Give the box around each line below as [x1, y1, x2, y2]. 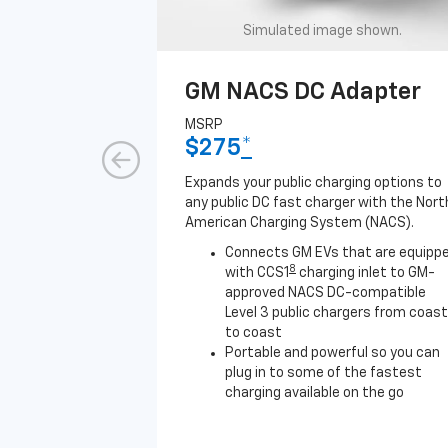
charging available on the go [225, 386, 404, 400]
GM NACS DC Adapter [185, 80, 421, 104]
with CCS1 [225, 266, 289, 280]
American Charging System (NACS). [185, 216, 414, 230]
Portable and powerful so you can [225, 346, 440, 360]
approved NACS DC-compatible [225, 286, 426, 300]
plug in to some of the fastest [225, 366, 422, 380]
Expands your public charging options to [185, 176, 442, 190]
